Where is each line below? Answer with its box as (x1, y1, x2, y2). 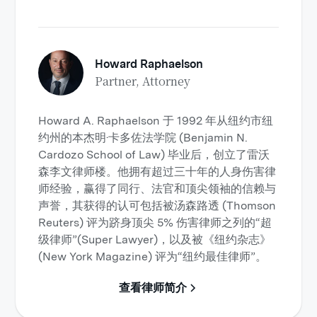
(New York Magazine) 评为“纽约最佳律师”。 (38, 250, 267, 263)
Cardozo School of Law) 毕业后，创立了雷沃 (38, 148, 270, 161)
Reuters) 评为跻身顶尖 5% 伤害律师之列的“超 (38, 216, 272, 229)
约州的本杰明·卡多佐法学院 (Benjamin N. (38, 131, 248, 144)
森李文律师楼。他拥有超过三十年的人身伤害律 (38, 165, 277, 178)
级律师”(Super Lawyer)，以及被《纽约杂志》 (38, 233, 272, 246)
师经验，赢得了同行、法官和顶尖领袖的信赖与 (38, 182, 277, 195)
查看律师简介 (119, 281, 187, 294)
